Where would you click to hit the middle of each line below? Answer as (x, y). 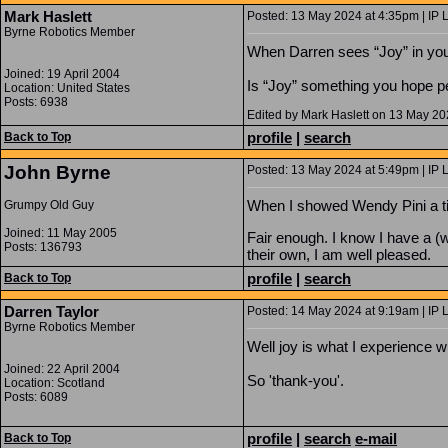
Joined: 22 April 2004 (62, 369)
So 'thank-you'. (295, 380)
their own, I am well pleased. (339, 254)
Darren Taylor (51, 311)
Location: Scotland (54, 383)
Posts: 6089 (36, 397)
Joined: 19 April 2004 (62, 74)
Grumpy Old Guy (49, 205)
